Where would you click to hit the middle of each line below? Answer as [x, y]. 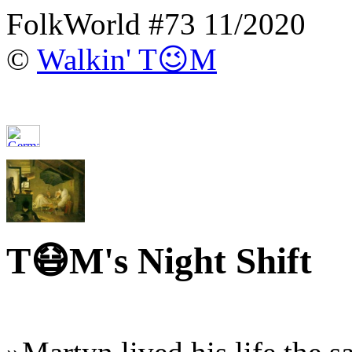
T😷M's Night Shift [159, 261]
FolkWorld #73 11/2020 [156, 24]
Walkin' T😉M [127, 59]
